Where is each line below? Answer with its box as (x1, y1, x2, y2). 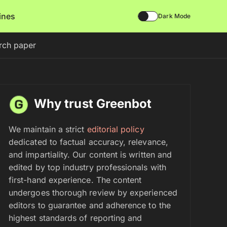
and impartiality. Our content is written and (9, 149, 172, 160)
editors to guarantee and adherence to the (9, 200, 171, 210)
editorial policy (87, 124, 144, 134)
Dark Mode (158, 12, 191, 20)
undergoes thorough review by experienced (9, 187, 177, 198)
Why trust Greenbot (34, 96, 152, 111)
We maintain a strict (9, 124, 87, 134)
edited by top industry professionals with (9, 162, 166, 172)
